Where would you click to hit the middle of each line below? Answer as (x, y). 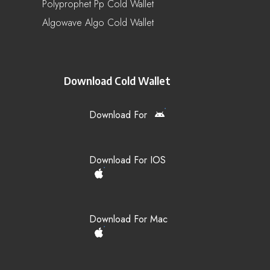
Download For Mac (128, 219)
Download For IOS (127, 160)
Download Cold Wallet (117, 80)
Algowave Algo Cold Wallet (98, 22)
